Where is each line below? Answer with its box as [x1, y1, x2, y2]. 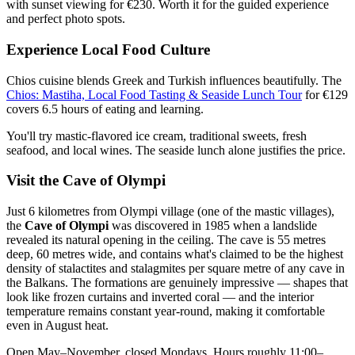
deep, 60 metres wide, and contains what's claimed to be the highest [6, 247, 343, 261]
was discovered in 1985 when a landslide [109, 219, 317, 233]
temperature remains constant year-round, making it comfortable [6, 304, 325, 319]
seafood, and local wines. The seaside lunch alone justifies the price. [6, 143, 345, 157]
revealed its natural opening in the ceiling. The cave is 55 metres [6, 233, 326, 247]
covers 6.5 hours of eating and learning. [6, 101, 204, 116]
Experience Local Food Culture [6, 40, 210, 58]
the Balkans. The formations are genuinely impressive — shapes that [6, 276, 348, 290]
